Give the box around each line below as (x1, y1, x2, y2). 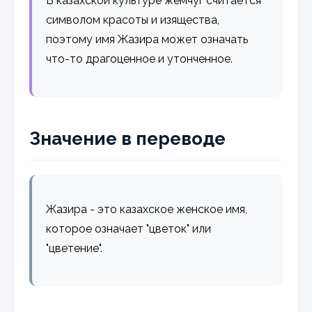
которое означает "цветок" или (46, 221, 212, 235)
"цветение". (46, 241, 103, 255)
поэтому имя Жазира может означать (46, 32, 249, 46)
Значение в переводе (29, 127, 226, 149)
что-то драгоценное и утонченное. (46, 52, 233, 65)
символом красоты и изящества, (46, 13, 220, 26)
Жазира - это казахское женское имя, (46, 202, 248, 216)
